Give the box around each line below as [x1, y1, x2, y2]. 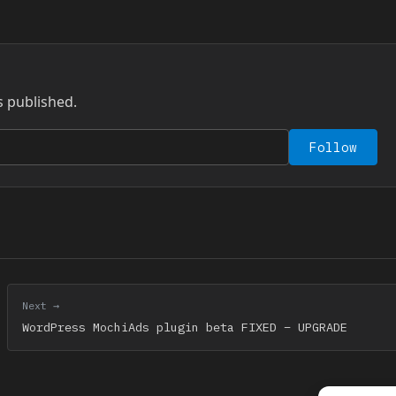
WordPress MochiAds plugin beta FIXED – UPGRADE [22, 318, 347, 335]
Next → [22, 298, 59, 312]
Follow [309, 138, 357, 156]
